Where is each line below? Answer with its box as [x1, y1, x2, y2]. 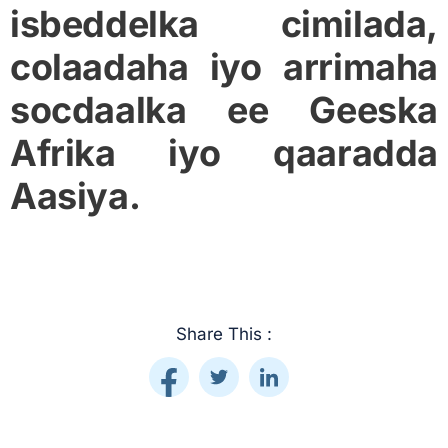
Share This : [176, 324, 272, 345]
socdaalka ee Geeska [10, 88, 438, 133]
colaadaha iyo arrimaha [10, 45, 438, 90]
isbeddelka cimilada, [10, 2, 438, 47]
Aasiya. [10, 174, 141, 219]
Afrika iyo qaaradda [10, 131, 438, 176]
